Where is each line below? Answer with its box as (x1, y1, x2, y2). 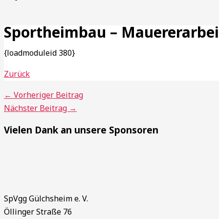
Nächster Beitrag (4, 102, 69, 113)
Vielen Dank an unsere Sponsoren (4, 123, 158, 136)
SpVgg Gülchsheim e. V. (4, 193, 88, 204)
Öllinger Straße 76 (4, 206, 72, 218)
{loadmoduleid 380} (4, 47, 75, 58)
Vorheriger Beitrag (12, 89, 83, 100)
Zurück (4, 68, 30, 79)
